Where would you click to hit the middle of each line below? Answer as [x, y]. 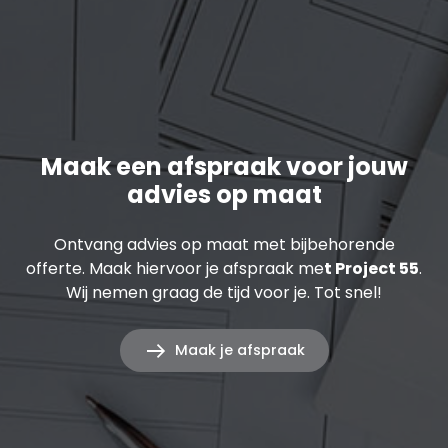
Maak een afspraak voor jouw [224, 166]
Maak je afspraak [239, 350]
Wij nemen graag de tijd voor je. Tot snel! [224, 292]
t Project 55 [371, 268]
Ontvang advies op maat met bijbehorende [224, 244]
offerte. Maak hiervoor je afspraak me [175, 268]
